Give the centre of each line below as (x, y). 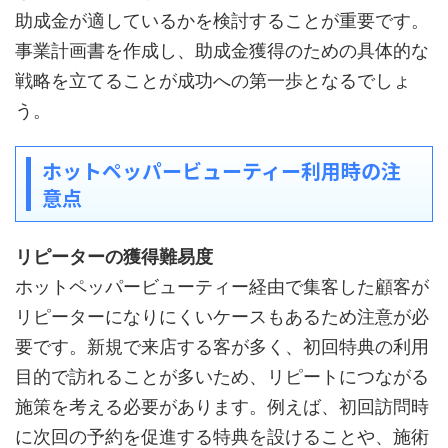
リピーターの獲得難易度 (114, 256)
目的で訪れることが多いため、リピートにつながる (222, 376)
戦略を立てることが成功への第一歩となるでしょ (213, 80)
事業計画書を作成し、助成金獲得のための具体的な (222, 50)
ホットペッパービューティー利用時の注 (221, 170)
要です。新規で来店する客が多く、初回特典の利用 (222, 346)
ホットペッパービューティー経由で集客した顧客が (222, 286)
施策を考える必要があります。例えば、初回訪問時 (222, 406)
